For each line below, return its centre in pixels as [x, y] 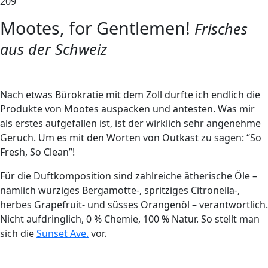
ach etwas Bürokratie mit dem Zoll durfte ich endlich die [134, 95]
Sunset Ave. [63, 233]
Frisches [221, 29]
